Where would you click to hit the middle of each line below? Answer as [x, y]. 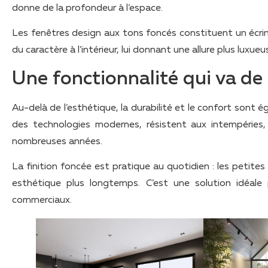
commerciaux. [42, 200]
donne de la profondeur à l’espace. [87, 8]
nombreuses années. [57, 141]
